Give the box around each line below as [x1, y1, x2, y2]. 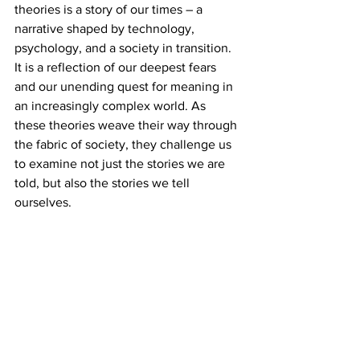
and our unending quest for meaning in [14, 79, 236, 93]
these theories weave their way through [14, 117, 240, 132]
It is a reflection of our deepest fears [14, 59, 219, 74]
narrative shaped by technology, [14, 21, 198, 35]
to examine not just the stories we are [14, 156, 228, 170]
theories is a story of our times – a [14, 2, 206, 16]
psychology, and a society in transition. [14, 40, 235, 55]
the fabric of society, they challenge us [14, 137, 235, 151]
